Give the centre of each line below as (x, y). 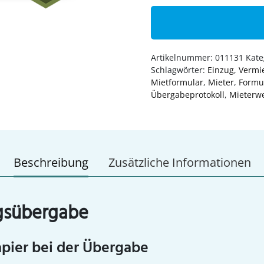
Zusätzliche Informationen (179, 163)
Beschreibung (51, 163)
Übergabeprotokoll (188, 95)
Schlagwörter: (179, 70)
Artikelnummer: (183, 58)
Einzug (221, 70)
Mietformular (177, 82)
